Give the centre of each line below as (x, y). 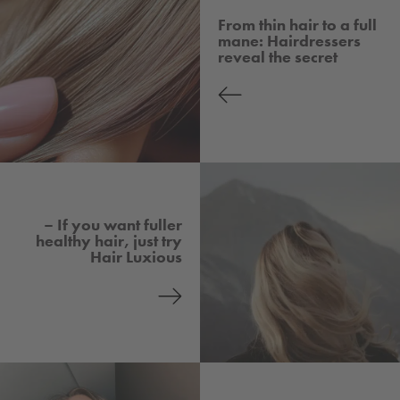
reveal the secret (278, 57)
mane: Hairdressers (289, 41)
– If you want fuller (113, 225)
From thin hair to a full (297, 25)
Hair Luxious (136, 257)
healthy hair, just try (109, 241)
